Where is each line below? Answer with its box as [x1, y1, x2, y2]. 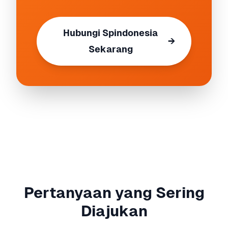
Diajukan [80, 202, 148, 220]
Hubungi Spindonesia [63, 27, 158, 38]
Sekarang [88, 44, 133, 54]
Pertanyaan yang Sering [23, 184, 205, 202]
